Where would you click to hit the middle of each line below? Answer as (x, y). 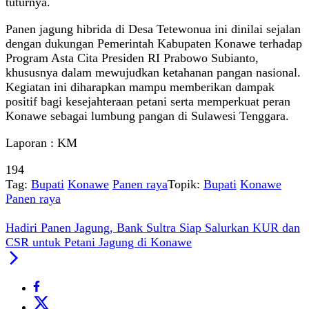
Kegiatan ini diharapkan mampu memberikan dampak (140, 87)
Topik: (184, 185)
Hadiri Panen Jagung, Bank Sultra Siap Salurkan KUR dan (153, 228)
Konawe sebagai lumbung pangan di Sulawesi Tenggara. (147, 116)
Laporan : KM (41, 143)
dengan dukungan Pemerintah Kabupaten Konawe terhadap (154, 44)
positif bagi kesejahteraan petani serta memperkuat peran (148, 102)
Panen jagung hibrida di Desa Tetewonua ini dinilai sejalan (153, 29)
